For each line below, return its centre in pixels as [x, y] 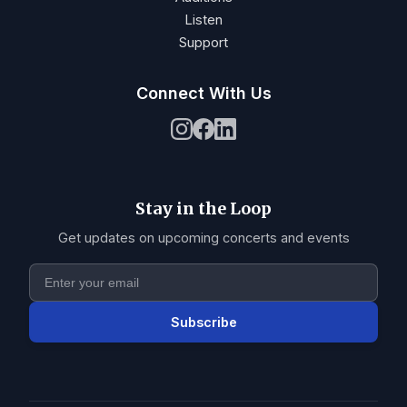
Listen [203, 20]
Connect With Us [203, 93]
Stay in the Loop [203, 208]
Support [203, 42]
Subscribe [203, 322]
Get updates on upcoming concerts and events [203, 238]
